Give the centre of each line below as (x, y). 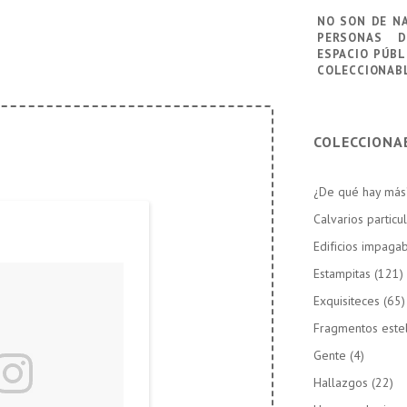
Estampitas (342, 273)
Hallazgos (341, 382)
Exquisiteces (347, 301)
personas (350, 35)
